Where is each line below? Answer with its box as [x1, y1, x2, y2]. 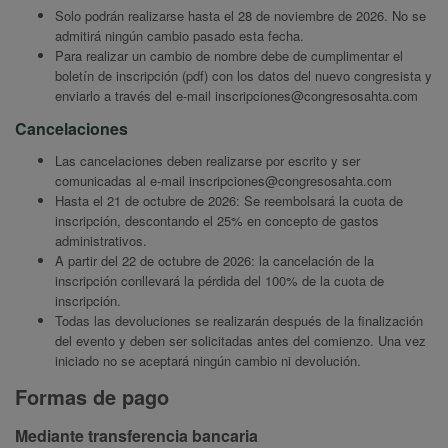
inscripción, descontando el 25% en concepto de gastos [55, 211, 379, 231]
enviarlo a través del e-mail [55, 86, 215, 106]
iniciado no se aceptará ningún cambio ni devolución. [55, 351, 365, 371]
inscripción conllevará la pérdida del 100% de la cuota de [55, 271, 384, 291]
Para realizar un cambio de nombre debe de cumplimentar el [55, 46, 403, 66]
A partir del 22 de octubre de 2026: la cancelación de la [55, 251, 374, 271]
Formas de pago [15, 382, 169, 412]
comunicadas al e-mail [55, 171, 189, 191]
